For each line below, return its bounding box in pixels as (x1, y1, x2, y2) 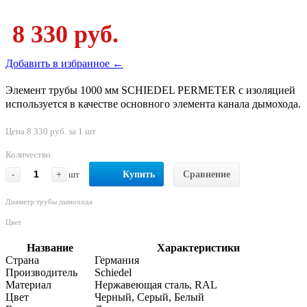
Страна (5, 254, 39, 266)
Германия (95, 254, 139, 266)
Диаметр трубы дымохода (5, 197, 93, 206)
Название (27, 241, 73, 254)
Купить (123, 169, 155, 180)
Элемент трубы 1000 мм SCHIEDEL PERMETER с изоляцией (5, 84, 295, 96)
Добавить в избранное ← (5, 57, 123, 69)
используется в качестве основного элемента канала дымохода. (5, 97, 301, 110)
